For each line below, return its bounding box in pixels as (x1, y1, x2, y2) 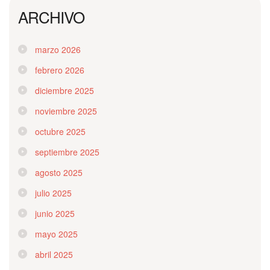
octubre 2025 (35, 125, 86, 137)
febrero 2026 (35, 63, 84, 76)
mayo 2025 (35, 227, 78, 240)
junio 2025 (35, 207, 75, 219)
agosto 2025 (35, 166, 83, 178)
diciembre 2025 (35, 84, 94, 96)
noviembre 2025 (35, 104, 97, 117)
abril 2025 (35, 248, 73, 260)
